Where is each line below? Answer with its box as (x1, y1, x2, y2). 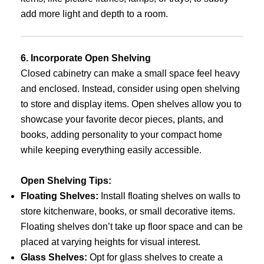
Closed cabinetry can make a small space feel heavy (21, 68, 240, 79)
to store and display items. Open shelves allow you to (21, 99, 242, 110)
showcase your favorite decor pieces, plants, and (21, 114, 223, 125)
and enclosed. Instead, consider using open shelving (21, 84, 240, 94)
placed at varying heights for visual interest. (21, 236, 200, 247)
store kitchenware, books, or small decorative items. (21, 206, 235, 216)
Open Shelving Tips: (21, 175, 111, 186)
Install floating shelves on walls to (98, 190, 240, 201)
